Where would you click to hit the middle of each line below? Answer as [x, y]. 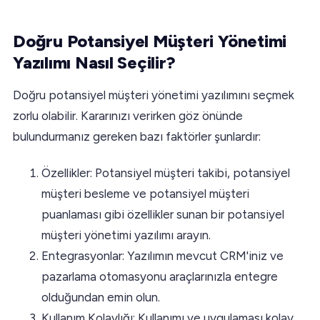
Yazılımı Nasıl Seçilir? [94, 62]
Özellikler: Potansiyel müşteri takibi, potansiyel [166, 172]
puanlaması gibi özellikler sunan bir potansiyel [163, 214]
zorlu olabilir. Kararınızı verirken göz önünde [128, 115]
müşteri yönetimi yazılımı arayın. [126, 235]
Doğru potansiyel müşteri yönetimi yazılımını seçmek [154, 95]
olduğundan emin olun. [101, 297]
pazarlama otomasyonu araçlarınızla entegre [160, 276]
